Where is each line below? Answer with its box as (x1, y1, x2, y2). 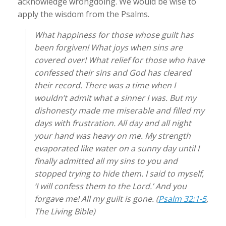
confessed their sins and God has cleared (34, 67, 191, 78)
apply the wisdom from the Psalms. (18, 9, 149, 20)
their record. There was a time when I (34, 80, 176, 91)
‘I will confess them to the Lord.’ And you (34, 181, 187, 192)
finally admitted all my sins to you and (34, 155, 178, 166)
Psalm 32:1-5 (158, 193, 206, 204)
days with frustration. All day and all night (34, 118, 191, 129)
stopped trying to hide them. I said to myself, (34, 168, 204, 179)
